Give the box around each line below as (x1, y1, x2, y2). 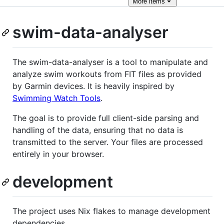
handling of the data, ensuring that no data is (12, 124, 183, 135)
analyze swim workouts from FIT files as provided (12, 68, 201, 79)
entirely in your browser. (12, 148, 104, 159)
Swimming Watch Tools (12, 92, 100, 103)
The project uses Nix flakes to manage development (12, 206, 210, 216)
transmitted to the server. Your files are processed (12, 136, 203, 147)
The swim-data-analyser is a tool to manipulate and (12, 56, 208, 67)
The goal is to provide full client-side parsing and (12, 112, 199, 123)
